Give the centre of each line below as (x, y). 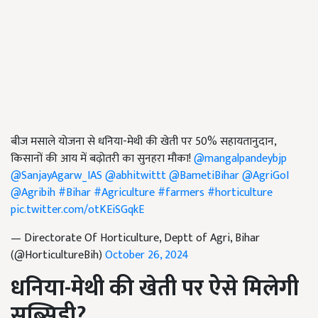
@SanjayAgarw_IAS (56, 175)
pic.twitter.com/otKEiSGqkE (77, 209)
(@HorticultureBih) (58, 255)
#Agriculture (124, 192)
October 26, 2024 (147, 255)
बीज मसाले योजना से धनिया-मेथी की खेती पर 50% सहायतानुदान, (143, 141)
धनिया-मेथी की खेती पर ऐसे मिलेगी (155, 288)
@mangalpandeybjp (240, 158)
